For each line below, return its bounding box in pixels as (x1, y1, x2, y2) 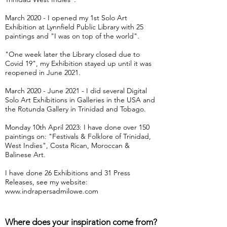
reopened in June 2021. (5, 68, 81, 78)
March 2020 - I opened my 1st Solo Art (5, 13, 127, 23)
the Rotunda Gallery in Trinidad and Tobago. (5, 104, 146, 114)
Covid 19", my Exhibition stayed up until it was (5, 59, 152, 68)
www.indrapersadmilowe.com (5, 186, 98, 196)
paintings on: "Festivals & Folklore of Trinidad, (5, 132, 151, 141)
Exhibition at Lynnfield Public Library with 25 (5, 22, 143, 32)
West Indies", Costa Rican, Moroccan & (5, 141, 130, 150)
